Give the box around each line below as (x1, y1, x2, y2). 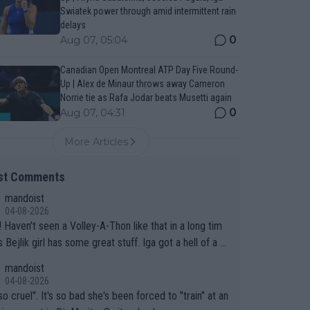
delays (60, 19, 86, 30)
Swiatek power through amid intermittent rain (60, 6, 236, 17)
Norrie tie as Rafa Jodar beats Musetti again (60, 92, 232, 103)
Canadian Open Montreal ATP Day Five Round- (60, 64, 238, 75)
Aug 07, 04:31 (60, 107, 125, 119)
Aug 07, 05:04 (60, 34, 127, 46)
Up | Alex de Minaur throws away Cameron (60, 78, 225, 89)
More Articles (64, 136, 129, 148)
